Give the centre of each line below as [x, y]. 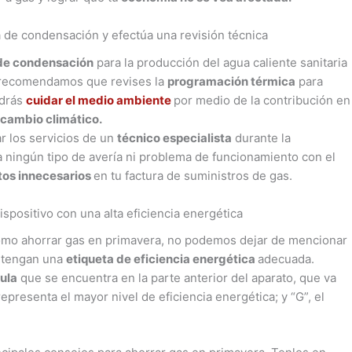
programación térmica [232, 81]
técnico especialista [175, 137]
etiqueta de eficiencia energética [162, 259]
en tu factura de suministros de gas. [193, 175]
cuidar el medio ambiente [99, 100]
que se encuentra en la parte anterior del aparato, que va [177, 278]
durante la [262, 137]
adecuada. [286, 259]
